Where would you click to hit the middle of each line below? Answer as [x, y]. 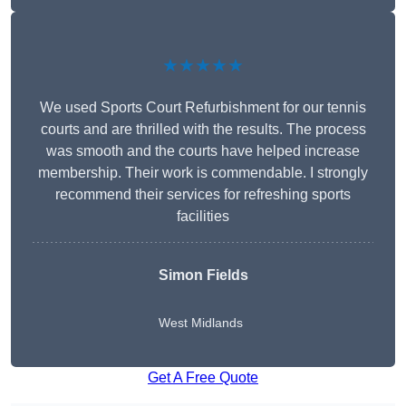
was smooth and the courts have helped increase [203, 151]
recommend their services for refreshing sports [203, 195]
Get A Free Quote [203, 378]
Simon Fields [203, 275]
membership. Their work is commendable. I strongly [203, 173]
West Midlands [200, 323]
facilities [203, 217]
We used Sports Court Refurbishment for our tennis [203, 108]
